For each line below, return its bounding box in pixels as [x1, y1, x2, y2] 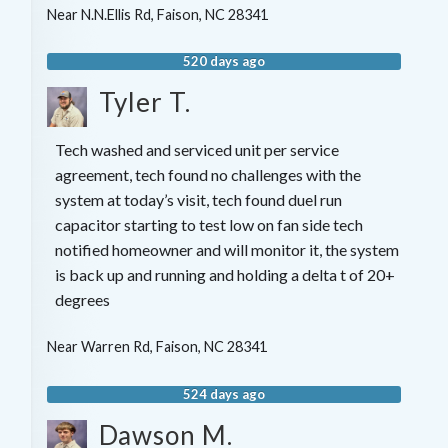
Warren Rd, [80, 338, 156, 356]
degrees [54, 290, 110, 310]
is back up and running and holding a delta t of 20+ [54, 265, 395, 285]
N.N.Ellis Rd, [80, 5, 157, 23]
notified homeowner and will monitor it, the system [54, 240, 399, 260]
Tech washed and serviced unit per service [54, 140, 339, 160]
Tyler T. [98, 86, 191, 119]
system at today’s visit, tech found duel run [54, 190, 342, 210]
